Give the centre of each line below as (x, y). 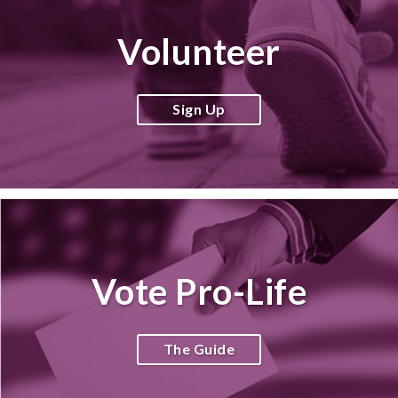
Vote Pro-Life (199, 291)
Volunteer (199, 52)
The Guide (199, 349)
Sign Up (199, 109)
